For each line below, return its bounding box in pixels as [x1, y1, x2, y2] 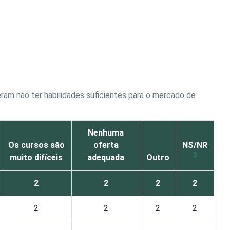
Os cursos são [8, 140, 65, 150]
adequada [87, 152, 124, 162]
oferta [93, 140, 119, 150]
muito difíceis [10, 152, 63, 162]
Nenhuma [88, 128, 124, 138]
